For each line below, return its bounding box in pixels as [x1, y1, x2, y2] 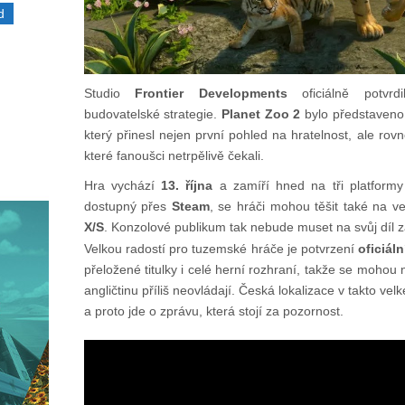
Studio [83, 86, 136, 101]
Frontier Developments [135, 86, 287, 101]
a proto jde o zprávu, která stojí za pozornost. [83, 304, 344, 319]
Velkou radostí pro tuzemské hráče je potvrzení [83, 241, 359, 257]
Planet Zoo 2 [221, 107, 301, 122]
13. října [161, 178, 213, 193]
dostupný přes [83, 199, 172, 214]
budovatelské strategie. [83, 107, 221, 122]
